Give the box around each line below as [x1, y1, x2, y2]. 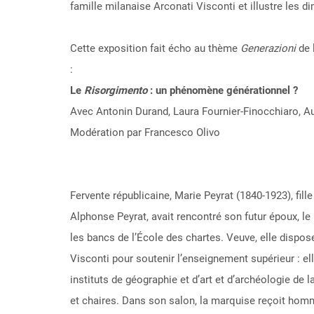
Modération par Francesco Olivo [70, 126, 220, 139]
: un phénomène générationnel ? [150, 84, 298, 97]
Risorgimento [84, 84, 147, 97]
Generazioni [240, 42, 296, 55]
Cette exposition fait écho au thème [70, 42, 240, 55]
